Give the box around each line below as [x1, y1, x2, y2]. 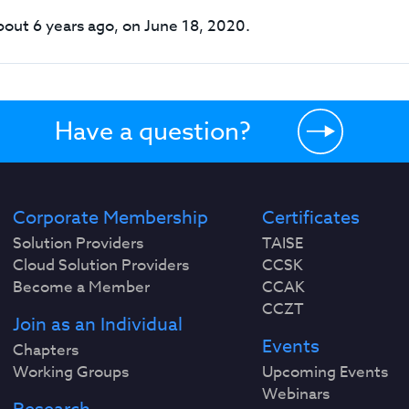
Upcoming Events [261, 361, 388, 383]
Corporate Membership [13, 204, 209, 231]
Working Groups [13, 361, 130, 383]
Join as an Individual [13, 311, 184, 338]
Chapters [13, 339, 79, 362]
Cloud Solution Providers [13, 254, 190, 277]
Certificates [261, 204, 360, 231]
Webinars [261, 383, 330, 405]
